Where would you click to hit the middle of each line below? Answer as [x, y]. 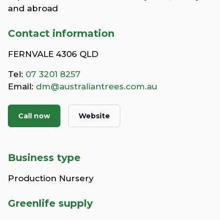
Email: [22, 86]
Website [94, 116]
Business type [44, 157]
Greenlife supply [50, 203]
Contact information [61, 33]
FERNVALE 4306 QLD [53, 54]
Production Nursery [51, 178]
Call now [34, 116]
